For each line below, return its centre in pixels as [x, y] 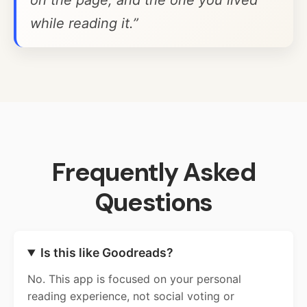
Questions [153, 202]
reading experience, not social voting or [131, 296]
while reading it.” [84, 24]
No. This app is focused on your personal [134, 279]
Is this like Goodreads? [107, 253]
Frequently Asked [153, 172]
